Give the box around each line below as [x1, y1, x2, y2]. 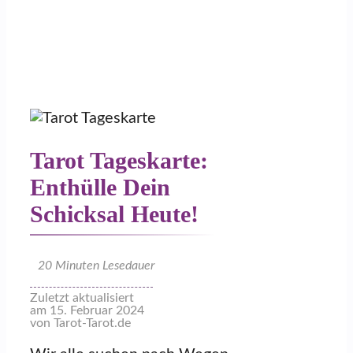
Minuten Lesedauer [52, 258, 154, 272]
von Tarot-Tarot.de [30, 316, 131, 329]
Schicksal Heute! [30, 200, 199, 227]
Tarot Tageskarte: [30, 147, 208, 173]
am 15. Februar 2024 [30, 303, 144, 317]
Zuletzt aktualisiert [30, 291, 134, 304]
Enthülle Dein [30, 173, 170, 200]
